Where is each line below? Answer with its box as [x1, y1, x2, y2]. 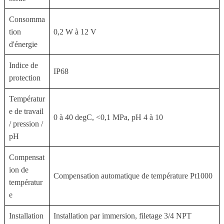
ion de [8, 165, 28, 174]
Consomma [8, 14, 45, 23]
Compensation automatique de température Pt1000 [53, 171, 212, 180]
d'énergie [8, 39, 37, 48]
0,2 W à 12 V [53, 27, 96, 36]
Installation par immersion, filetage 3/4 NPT [53, 211, 191, 220]
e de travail [8, 106, 43, 115]
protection [8, 73, 40, 82]
